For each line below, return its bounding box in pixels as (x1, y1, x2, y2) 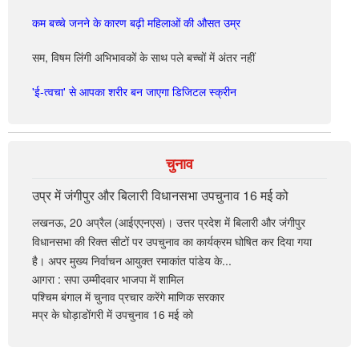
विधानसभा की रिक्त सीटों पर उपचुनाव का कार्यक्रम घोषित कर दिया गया (32, 233, 312, 249)
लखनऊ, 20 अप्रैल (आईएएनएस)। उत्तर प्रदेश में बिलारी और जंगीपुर (32, 214, 305, 230)
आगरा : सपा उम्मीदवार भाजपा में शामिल (32, 271, 184, 287)
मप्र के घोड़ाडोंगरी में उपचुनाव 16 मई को (32, 306, 193, 322)
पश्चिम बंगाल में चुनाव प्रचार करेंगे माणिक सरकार (32, 288, 224, 305)
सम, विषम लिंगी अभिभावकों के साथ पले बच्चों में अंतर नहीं (32, 49, 255, 65)
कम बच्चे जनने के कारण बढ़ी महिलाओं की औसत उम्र (32, 14, 240, 30)
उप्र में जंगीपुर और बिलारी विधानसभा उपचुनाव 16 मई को (32, 186, 288, 204)
